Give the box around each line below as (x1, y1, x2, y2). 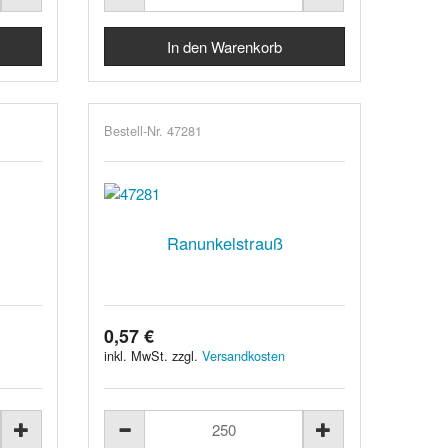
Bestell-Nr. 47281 (104, 120, 203, 140)
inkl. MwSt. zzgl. (104, 345, 203, 365)
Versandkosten (202, 345, 286, 365)
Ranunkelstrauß (166, 230, 283, 255)
